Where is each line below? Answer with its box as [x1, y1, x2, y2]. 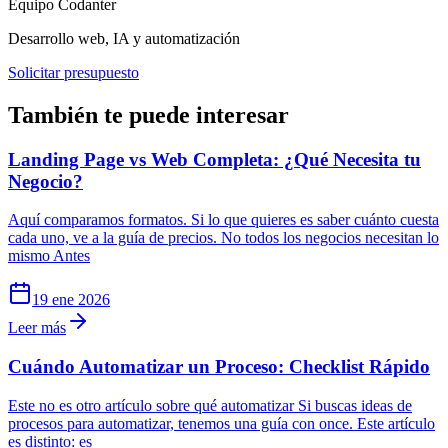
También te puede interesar [8, 101, 289, 128]
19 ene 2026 [32, 291, 110, 309]
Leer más [8, 319, 66, 337]
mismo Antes [8, 247, 90, 265]
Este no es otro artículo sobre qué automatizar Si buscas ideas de [8, 396, 412, 414]
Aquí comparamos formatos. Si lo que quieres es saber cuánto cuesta [8, 211, 439, 229]
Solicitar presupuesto [8, 63, 139, 81]
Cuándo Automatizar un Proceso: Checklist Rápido [8, 356, 430, 378]
